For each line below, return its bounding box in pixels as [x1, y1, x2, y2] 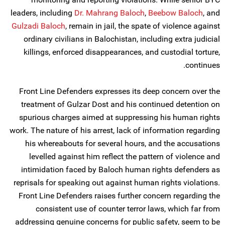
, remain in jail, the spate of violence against [65, 21, 220, 31]
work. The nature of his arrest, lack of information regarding [10, 126, 220, 135]
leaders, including [11, 8, 74, 18]
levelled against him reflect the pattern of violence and [29, 152, 220, 161]
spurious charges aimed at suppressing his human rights [19, 113, 220, 122]
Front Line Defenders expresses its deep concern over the [19, 86, 220, 96]
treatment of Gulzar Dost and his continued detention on [21, 99, 220, 109]
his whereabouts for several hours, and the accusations [25, 139, 220, 148]
